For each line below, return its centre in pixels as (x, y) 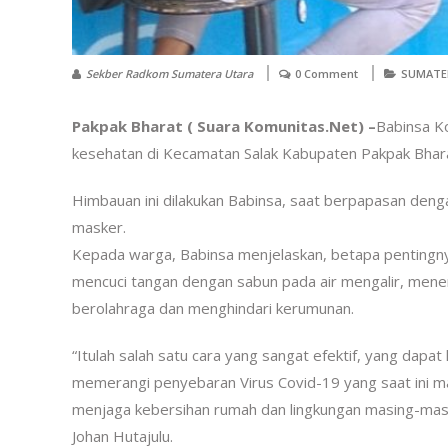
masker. (99, 226)
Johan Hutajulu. (122, 435)
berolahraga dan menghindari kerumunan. (213, 307)
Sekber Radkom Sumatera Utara (169, 73)
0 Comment (326, 73)
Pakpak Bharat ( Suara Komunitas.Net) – (224, 125)
